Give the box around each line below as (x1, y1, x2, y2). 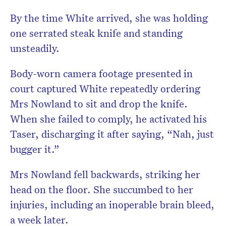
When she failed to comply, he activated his (10, 112, 207, 126)
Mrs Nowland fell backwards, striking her (10, 167, 200, 181)
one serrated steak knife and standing (10, 26, 183, 40)
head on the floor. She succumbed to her (10, 183, 193, 196)
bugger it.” (10, 142, 60, 156)
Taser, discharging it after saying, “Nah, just (10, 127, 214, 141)
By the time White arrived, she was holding (10, 11, 208, 25)
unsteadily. (10, 41, 60, 55)
